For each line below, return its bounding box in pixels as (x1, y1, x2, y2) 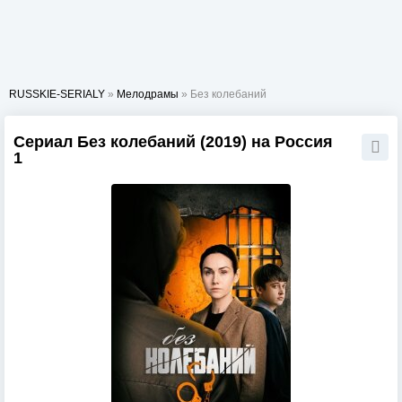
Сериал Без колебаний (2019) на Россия (13, 133, 333, 151)
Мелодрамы (117, 88, 179, 100)
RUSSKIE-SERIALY (9, 88, 105, 100)
